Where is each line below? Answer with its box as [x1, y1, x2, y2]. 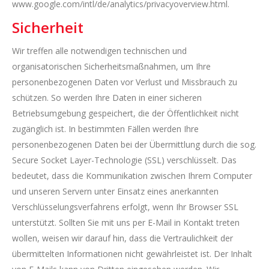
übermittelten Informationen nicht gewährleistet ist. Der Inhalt [12, 248, 252, 259]
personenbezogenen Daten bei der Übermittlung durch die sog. [12, 139, 256, 150]
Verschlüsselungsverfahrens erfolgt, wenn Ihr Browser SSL [12, 201, 238, 213]
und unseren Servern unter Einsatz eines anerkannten [12, 186, 219, 197]
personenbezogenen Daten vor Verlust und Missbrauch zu [12, 76, 237, 88]
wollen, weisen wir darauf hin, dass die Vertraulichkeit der [12, 232, 233, 244]
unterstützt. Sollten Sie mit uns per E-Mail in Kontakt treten [12, 217, 240, 228]
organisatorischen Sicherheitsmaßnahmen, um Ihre [12, 61, 211, 72]
